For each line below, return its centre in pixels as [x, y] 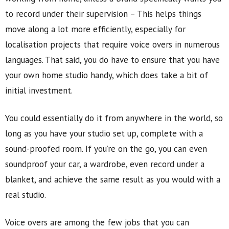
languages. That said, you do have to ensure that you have [112, 60]
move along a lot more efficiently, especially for [95, 29]
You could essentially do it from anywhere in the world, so [114, 118]
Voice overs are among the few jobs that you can [97, 222]
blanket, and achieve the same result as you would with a [113, 179]
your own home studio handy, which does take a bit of [107, 75]
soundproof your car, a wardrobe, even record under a [105, 164]
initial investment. [39, 90]
